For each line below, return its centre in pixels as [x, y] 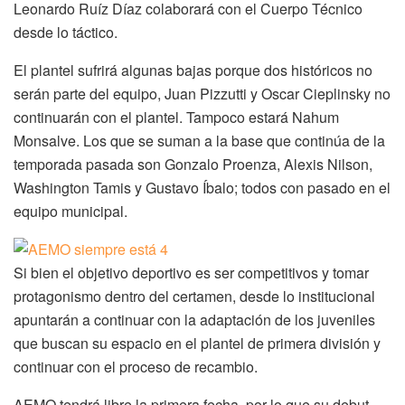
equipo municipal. [71, 211]
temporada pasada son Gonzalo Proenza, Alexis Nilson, [193, 164]
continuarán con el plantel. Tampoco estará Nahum [176, 117]
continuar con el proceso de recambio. [136, 366]
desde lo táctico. [66, 32]
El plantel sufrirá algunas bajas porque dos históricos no [193, 70]
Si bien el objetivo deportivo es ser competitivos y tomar [191, 272]
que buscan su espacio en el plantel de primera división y [197, 343]
